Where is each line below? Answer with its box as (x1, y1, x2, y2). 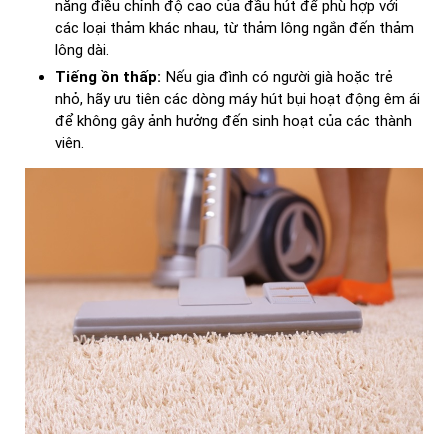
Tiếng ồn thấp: (55, 67, 161, 86)
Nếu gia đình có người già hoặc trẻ (161, 67, 393, 86)
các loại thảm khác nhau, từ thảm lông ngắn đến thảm (55, 18, 414, 37)
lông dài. (55, 40, 109, 59)
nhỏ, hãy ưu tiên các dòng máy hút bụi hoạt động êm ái (55, 89, 420, 108)
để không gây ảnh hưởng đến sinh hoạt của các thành (55, 111, 412, 130)
